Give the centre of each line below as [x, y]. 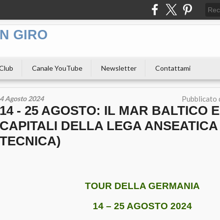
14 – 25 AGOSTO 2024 [142, 206]
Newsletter [119, 68]
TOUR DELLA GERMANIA [142, 186]
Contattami [173, 68]
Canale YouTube [57, 68]
